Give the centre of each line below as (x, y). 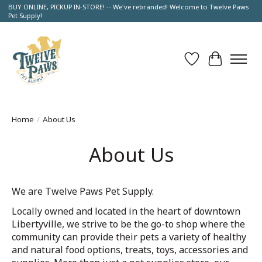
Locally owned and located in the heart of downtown (126, 211)
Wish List (212, 65)
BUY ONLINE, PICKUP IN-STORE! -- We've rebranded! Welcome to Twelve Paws (128, 7)
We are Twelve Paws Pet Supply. (83, 191)
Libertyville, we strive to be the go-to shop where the (128, 224)
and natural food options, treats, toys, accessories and (130, 249)
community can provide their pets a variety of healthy (129, 237)
